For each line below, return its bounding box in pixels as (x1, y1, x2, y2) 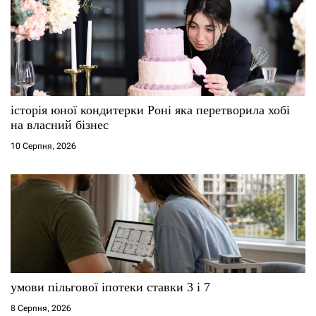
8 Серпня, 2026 (11, 303, 71, 313)
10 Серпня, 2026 (11, 140, 76, 151)
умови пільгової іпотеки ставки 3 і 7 (11, 279, 210, 294)
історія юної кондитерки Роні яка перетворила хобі (11, 102, 290, 117)
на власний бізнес (11, 117, 109, 132)
